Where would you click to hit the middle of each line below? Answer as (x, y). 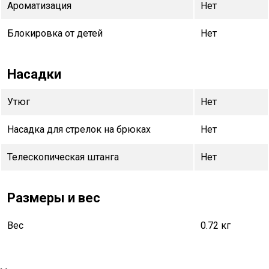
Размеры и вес (54, 198)
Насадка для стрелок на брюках (79, 129)
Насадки (34, 74)
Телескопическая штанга (63, 157)
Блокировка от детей (55, 33)
